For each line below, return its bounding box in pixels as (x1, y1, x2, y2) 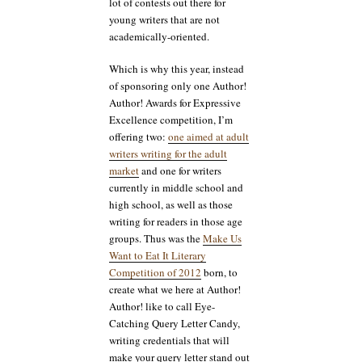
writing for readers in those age (109, 214, 242, 229)
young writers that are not (109, 11, 220, 27)
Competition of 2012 (109, 265, 201, 280)
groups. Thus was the (109, 231, 203, 246)
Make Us (203, 231, 242, 246)
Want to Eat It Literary (109, 248, 206, 263)
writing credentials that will (109, 333, 229, 348)
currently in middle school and (109, 180, 243, 196)
